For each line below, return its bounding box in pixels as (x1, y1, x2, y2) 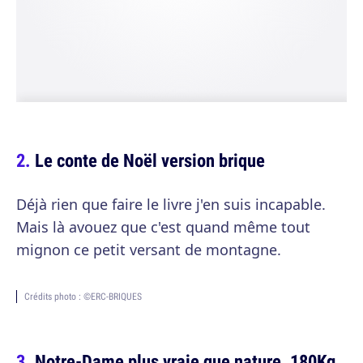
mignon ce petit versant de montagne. (16, 240, 281, 259)
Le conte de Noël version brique (35, 147, 265, 173)
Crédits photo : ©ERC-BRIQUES (24, 290, 142, 302)
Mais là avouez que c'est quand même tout (16, 217, 310, 237)
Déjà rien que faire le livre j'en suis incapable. (16, 194, 326, 214)
